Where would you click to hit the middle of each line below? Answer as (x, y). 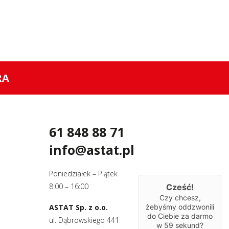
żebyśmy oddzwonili (180, 207)
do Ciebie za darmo (180, 216)
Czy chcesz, (180, 198)
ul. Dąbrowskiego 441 (84, 220)
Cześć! (180, 187)
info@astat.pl (92, 150)
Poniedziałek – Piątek (83, 174)
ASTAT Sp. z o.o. (78, 207)
